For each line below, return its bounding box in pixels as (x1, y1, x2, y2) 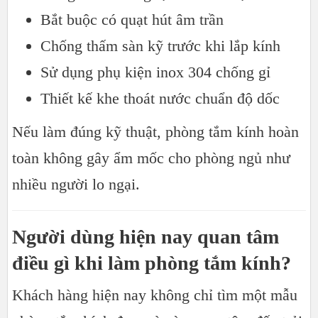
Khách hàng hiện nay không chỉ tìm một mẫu (12, 286, 297, 305)
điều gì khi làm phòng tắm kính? (12, 252, 291, 275)
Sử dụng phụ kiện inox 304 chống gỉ (40, 63, 270, 82)
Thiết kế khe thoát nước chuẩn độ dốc (40, 89, 280, 108)
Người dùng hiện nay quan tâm (12, 226, 279, 248)
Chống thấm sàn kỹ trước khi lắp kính (40, 37, 280, 55)
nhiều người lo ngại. (12, 175, 140, 194)
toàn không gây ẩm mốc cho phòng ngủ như (12, 149, 290, 168)
